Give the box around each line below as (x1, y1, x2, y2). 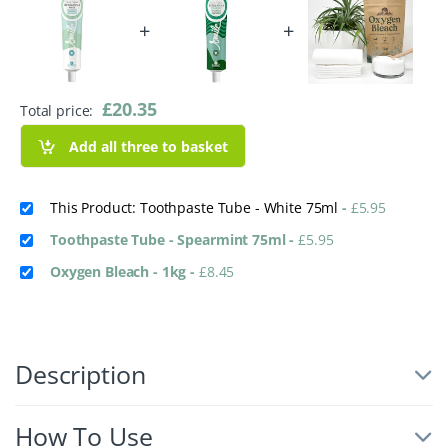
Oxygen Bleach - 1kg (50, 262, 191, 282)
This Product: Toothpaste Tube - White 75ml (50, 198, 342, 218)
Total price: (20, 101, 98, 121)
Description (15, 357, 146, 392)
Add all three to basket (69, 136, 229, 156)
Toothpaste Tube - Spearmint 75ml (50, 230, 290, 250)
